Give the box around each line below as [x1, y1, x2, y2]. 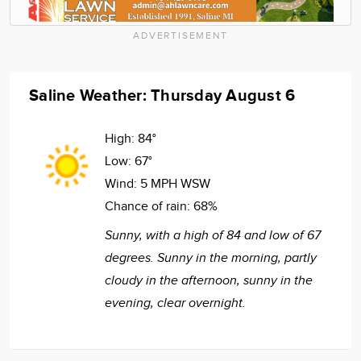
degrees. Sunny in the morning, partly [105, 250, 317, 266]
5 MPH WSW [140, 176, 210, 192]
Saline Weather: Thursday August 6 [29, 85, 296, 106]
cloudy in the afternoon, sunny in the [105, 272, 313, 288]
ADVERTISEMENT [133, 29, 228, 41]
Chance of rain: [105, 198, 193, 214]
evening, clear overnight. [105, 295, 246, 311]
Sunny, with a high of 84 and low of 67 [105, 227, 321, 243]
